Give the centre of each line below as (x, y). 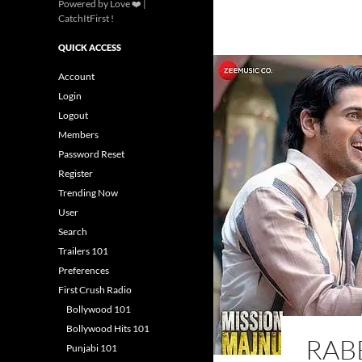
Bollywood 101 (99, 309)
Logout (73, 115)
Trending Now (88, 193)
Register (76, 173)
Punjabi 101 (92, 348)
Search (73, 232)
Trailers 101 (83, 251)
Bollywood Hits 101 (108, 328)
